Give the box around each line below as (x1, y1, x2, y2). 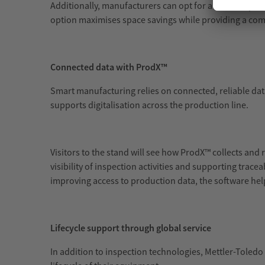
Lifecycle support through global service (50, 222, 211, 234)
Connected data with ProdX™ (50, 61, 167, 73)
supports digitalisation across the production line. (50, 99, 248, 111)
